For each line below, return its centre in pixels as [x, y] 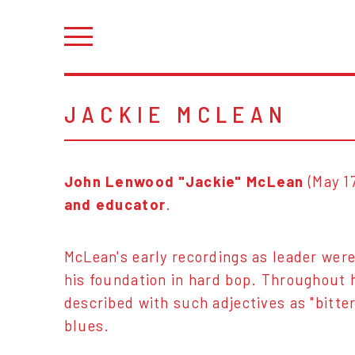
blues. [87, 325]
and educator [115, 204]
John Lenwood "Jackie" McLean [184, 181]
